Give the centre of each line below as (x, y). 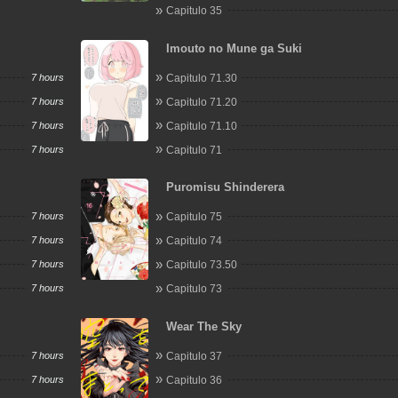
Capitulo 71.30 (202, 78)
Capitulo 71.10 (202, 126)
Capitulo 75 (195, 217)
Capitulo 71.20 (202, 102)
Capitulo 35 (195, 11)
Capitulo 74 (195, 241)
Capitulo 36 (195, 380)
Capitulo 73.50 (202, 265)
